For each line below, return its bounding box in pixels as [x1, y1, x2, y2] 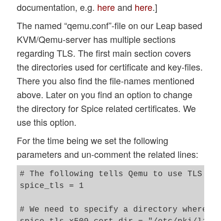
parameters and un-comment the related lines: [17, 147, 199, 161]
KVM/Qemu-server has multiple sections [17, 33, 176, 46]
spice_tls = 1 [20, 182, 94, 191]
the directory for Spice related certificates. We [17, 102, 196, 115]
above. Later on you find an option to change [17, 88, 193, 101]
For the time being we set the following [17, 134, 169, 147]
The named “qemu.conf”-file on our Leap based [17, 19, 203, 32]
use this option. [17, 115, 77, 129]
